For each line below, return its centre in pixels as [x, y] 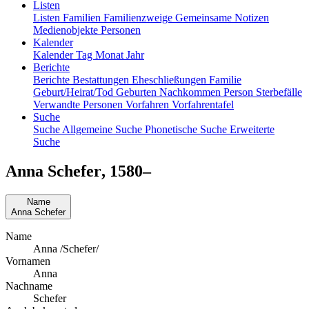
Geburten [138, 92]
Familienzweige [139, 17]
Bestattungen [102, 79]
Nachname [29, 286]
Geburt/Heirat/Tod [74, 92]
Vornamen [28, 261]
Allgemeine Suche [103, 129]
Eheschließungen [170, 79]
